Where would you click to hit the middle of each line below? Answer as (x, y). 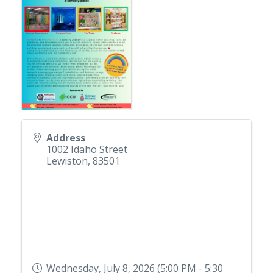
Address (66, 137)
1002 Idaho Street (87, 149)
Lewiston (67, 161)
